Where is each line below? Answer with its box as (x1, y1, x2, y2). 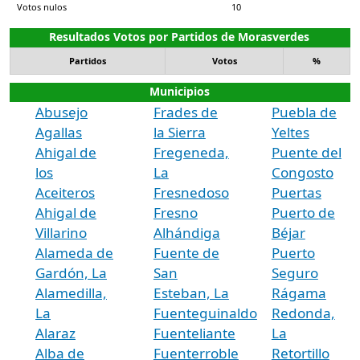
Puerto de (271, 202, 335, 222)
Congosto (271, 162, 333, 182)
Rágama (271, 283, 326, 302)
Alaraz (35, 323, 76, 342)
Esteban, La (153, 283, 229, 302)
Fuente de (153, 243, 219, 262)
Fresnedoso (153, 182, 229, 202)
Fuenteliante (153, 323, 235, 342)
